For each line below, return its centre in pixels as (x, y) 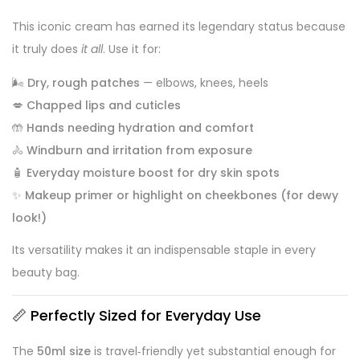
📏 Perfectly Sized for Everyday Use (137, 315)
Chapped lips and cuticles (104, 105)
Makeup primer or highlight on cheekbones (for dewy (182, 195)
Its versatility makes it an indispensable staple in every (164, 250)
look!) (29, 217)
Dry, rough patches (84, 82)
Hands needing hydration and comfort (140, 127)
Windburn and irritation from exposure (139, 150)
